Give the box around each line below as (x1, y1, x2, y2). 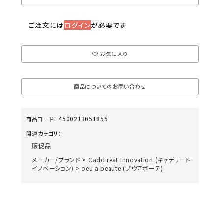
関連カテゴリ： (26, 129, 62, 137)
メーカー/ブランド (32, 155, 81, 164)
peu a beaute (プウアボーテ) (82, 164, 163, 172)
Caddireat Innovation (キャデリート (88, 155, 191, 164)
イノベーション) (32, 164, 74, 172)
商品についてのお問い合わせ (73, 82, 147, 90)
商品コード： (26, 114, 57, 123)
